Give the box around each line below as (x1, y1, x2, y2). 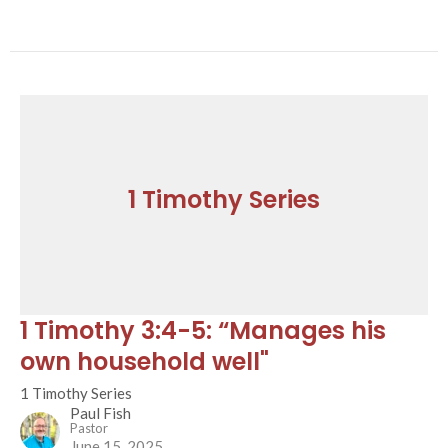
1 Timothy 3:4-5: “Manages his (20, 314, 386, 347)
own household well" (20, 345, 269, 378)
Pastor (70, 420, 108, 436)
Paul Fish (70, 404, 131, 422)
